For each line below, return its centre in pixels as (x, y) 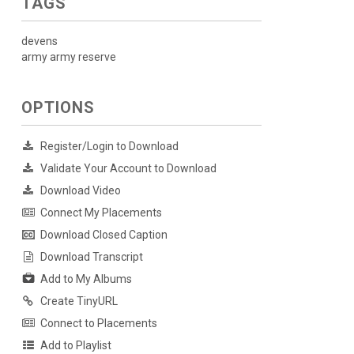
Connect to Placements (98, 324)
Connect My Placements (101, 213)
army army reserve (68, 57)
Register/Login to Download (109, 146)
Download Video (80, 190)
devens (39, 41)
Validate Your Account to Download (128, 168)
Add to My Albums (86, 279)
